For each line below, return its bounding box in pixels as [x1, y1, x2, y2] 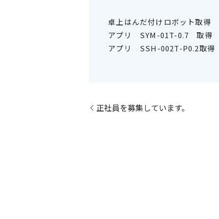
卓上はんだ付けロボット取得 [108, 17, 211, 27]
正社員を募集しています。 [96, 101, 189, 113]
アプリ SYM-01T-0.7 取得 [108, 30, 213, 41]
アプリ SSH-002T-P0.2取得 [108, 43, 215, 54]
